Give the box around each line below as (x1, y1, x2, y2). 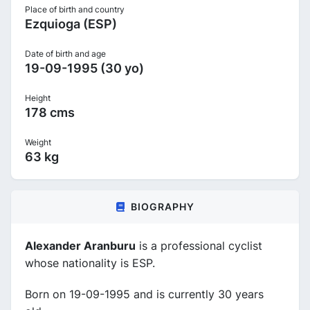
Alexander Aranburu (25, 238, 136, 253)
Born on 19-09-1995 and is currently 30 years (25, 286, 264, 301)
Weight (25, 136, 51, 147)
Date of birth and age (25, 48, 106, 59)
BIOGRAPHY (130, 200, 194, 212)
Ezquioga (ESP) (25, 16, 117, 31)
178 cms (25, 104, 75, 120)
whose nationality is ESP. (25, 255, 155, 270)
